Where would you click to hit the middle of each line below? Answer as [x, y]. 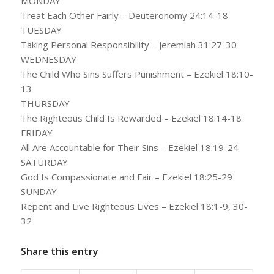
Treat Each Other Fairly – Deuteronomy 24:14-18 [124, 15]
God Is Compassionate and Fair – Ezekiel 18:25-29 [126, 176]
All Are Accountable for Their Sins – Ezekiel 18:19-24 [129, 147]
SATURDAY [44, 162]
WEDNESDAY [48, 59]
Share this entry [59, 251]
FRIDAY [36, 132]
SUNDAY [39, 191]
